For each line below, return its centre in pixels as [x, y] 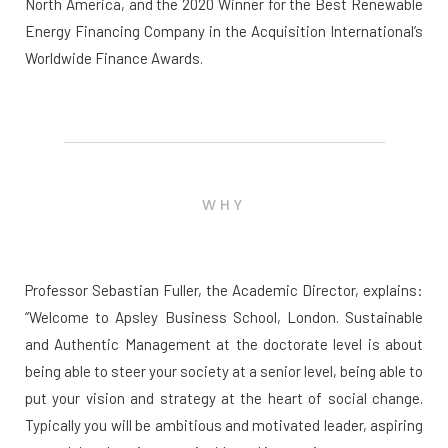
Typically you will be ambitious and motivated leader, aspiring [224, 425]
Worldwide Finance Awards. [114, 58]
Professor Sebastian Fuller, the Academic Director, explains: [224, 290]
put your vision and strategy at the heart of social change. [224, 398]
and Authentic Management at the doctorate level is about [224, 344]
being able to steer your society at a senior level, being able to [224, 371]
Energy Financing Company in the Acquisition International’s [224, 31]
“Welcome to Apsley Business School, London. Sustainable [224, 317]
